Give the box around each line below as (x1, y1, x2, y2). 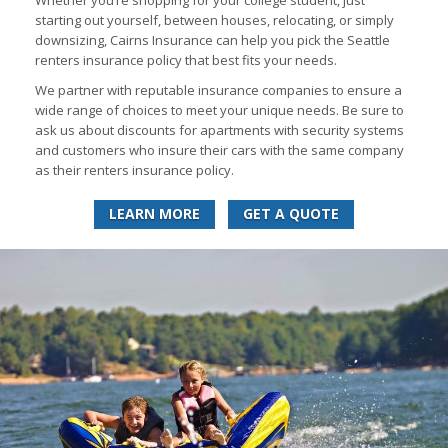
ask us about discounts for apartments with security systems (35, 121, 404, 140)
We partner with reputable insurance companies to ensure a (35, 81, 402, 100)
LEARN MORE (109, 204, 200, 224)
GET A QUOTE (243, 204, 339, 224)
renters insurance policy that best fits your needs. (35, 51, 337, 70)
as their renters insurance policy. (35, 161, 234, 180)
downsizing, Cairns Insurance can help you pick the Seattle (35, 31, 390, 50)
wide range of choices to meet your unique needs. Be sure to (35, 101, 404, 120)
